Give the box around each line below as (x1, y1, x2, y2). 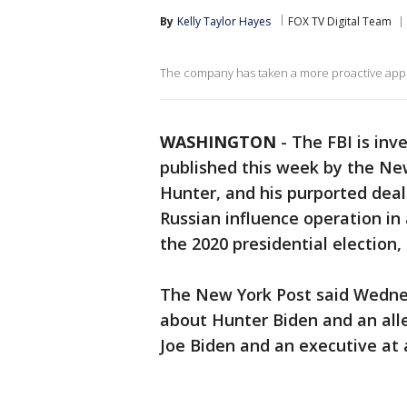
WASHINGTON (160, 131, 276, 153)
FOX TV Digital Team (288, 14, 392, 29)
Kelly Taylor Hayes (177, 14, 271, 29)
